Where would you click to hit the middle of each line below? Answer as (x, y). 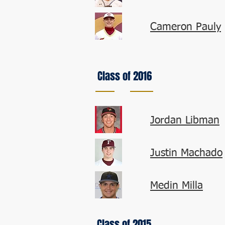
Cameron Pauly (186, 27)
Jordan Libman (185, 121)
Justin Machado (186, 153)
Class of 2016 (125, 76)
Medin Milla (177, 186)
